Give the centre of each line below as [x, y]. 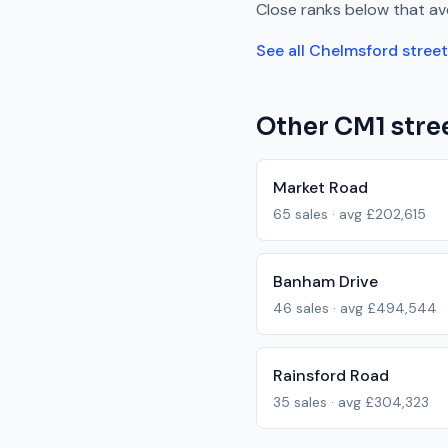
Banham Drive [325, 281]
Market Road [320, 187]
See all [282, 50]
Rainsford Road [331, 375]
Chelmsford [353, 50]
